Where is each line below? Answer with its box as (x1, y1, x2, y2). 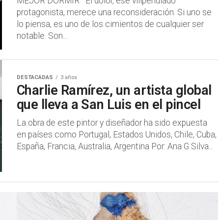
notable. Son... (17, 31, 67, 41)
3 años (60, 74, 77, 81)
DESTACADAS (17, 74, 53, 81)
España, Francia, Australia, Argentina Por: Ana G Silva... (17, 141, 213, 151)
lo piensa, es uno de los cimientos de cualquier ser (17, 19, 204, 29)
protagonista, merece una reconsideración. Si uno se (17, 7, 212, 17)
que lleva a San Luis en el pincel (17, 97, 201, 112)
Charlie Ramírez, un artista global (17, 82, 212, 98)
